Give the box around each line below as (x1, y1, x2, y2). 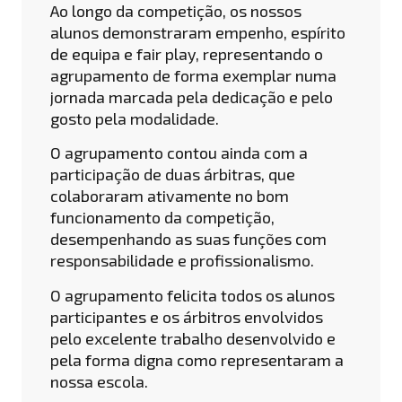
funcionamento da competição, (50, 207, 275, 228)
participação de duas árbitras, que (50, 164, 295, 185)
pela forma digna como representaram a (50, 349, 344, 370)
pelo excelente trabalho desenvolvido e (50, 328, 336, 348)
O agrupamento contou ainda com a (50, 143, 308, 163)
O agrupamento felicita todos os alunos (50, 284, 335, 305)
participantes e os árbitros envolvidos (50, 306, 323, 327)
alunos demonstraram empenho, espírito (50, 22, 345, 42)
